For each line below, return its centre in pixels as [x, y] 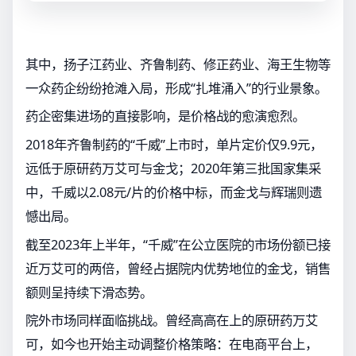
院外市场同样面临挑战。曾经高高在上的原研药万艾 [172, 320]
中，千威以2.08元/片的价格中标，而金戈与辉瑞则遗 [174, 192]
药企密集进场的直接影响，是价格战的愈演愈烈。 [165, 116]
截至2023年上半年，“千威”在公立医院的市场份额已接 [178, 244]
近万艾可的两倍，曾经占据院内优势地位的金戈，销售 [178, 268]
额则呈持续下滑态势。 [89, 292]
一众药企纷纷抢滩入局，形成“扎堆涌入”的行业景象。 [176, 87]
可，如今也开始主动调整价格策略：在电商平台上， [172, 344]
